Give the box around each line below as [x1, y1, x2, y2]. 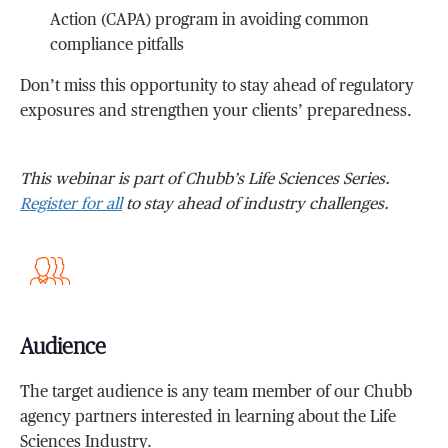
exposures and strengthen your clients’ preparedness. [20, 104, 413, 120]
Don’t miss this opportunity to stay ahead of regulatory [20, 79, 415, 95]
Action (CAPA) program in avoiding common [50, 13, 370, 29]
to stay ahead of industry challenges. [122, 197, 390, 213]
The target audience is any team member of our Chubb [20, 384, 413, 401]
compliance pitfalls [50, 38, 185, 54]
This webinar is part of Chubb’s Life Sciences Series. [20, 172, 391, 188]
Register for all [20, 197, 123, 213]
